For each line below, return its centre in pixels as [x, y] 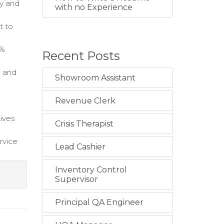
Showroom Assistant [95, 78]
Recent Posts [81, 56]
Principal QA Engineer [99, 202]
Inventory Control [91, 170]
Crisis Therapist [84, 124]
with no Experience [93, 7]
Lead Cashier [80, 147]
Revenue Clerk [85, 101]
